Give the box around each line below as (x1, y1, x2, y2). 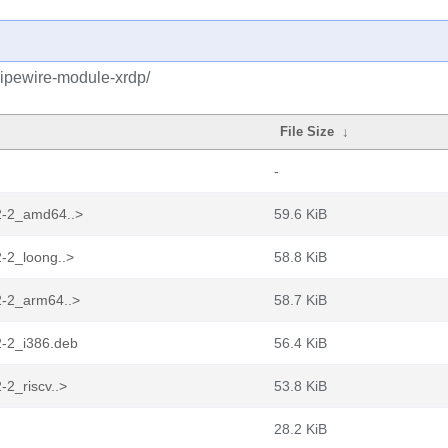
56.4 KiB (274, 335, 327, 351)
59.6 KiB (274, 206, 327, 222)
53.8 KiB (274, 378, 327, 394)
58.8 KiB (274, 249, 327, 265)
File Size (280, 124, 335, 139)
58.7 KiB (274, 292, 327, 308)
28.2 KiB (274, 421, 327, 437)
